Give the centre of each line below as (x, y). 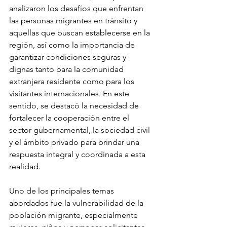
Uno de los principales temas (63, 191)
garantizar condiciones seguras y (69, 57)
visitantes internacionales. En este (70, 93)
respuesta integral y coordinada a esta (78, 154)
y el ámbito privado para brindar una (75, 142)
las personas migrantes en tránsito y (74, 20)
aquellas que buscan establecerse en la (81, 32)
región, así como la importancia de (73, 45)
